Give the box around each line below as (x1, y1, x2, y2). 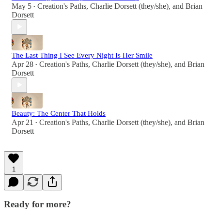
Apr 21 (12, 118, 33, 126)
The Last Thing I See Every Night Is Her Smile (12, 51, 153, 59)
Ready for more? (4, 199, 71, 210)
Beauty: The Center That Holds (12, 109, 106, 117)
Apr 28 (12, 60, 33, 68)
